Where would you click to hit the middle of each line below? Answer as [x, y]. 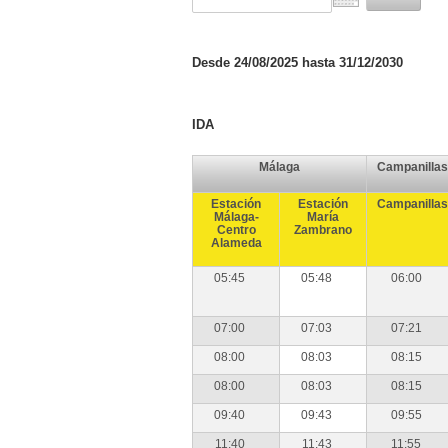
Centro [236, 230]
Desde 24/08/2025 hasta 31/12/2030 [297, 62]
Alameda [236, 243]
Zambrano [323, 230]
